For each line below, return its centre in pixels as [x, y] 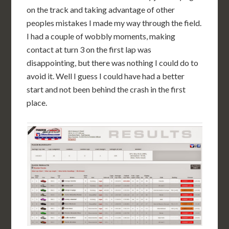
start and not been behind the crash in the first [106, 89]
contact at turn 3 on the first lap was [89, 49]
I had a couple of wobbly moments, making [101, 36]
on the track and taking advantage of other [101, 9]
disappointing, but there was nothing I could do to [113, 62]
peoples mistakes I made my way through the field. [114, 22]
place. [37, 102]
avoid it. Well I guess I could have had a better [106, 76]
